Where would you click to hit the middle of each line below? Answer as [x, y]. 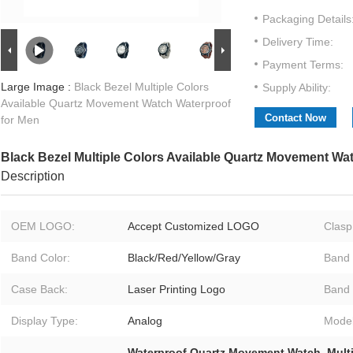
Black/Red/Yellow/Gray [184, 258]
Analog [145, 321]
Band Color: [41, 258]
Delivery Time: [298, 42]
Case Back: [39, 290]
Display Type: [45, 321]
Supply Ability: [297, 88]
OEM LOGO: [43, 227]
